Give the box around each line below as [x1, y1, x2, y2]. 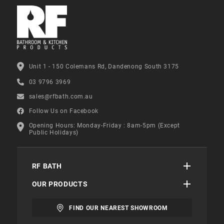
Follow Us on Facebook [28, 107, 99, 114]
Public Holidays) [28, 129, 78, 136]
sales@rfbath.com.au [28, 92, 93, 100]
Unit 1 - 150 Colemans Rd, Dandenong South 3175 [28, 62, 179, 70]
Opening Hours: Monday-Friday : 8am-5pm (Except [28, 122, 180, 129]
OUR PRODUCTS [31, 180, 88, 188]
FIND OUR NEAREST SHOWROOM [69, 204, 168, 211]
